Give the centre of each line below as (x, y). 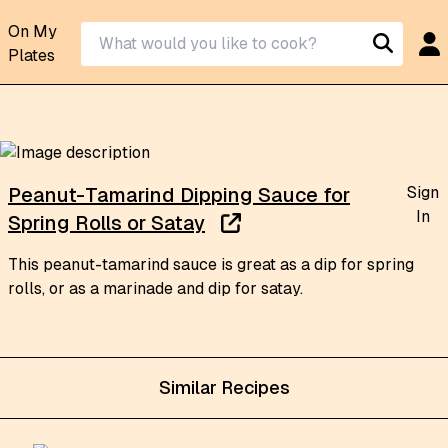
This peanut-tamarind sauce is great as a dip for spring (211, 264)
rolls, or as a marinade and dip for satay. (155, 288)
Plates (31, 55)
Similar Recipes (224, 387)
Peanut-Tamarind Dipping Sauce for (179, 195)
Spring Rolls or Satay (106, 223)
